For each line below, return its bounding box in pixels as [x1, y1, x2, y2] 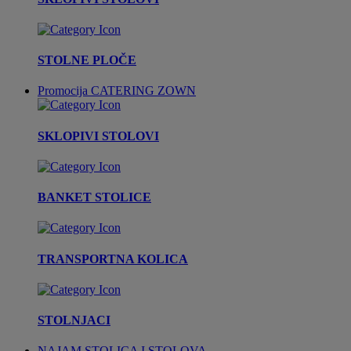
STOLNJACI [38, 313, 110, 327]
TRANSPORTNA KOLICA [38, 251, 188, 266]
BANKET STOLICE [38, 190, 151, 204]
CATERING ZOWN [91, 84, 196, 98]
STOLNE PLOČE [38, 53, 136, 67]
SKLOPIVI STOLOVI [38, 128, 159, 143]
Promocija [38, 84, 88, 98]
